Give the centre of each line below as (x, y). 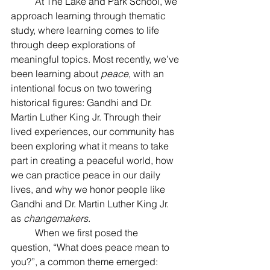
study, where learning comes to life (86, 30)
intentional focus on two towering (83, 88)
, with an (147, 74)
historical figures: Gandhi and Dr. (83, 102)
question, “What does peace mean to (91, 247)
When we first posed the (23, 233)
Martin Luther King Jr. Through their (87, 117)
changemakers (56, 218)
